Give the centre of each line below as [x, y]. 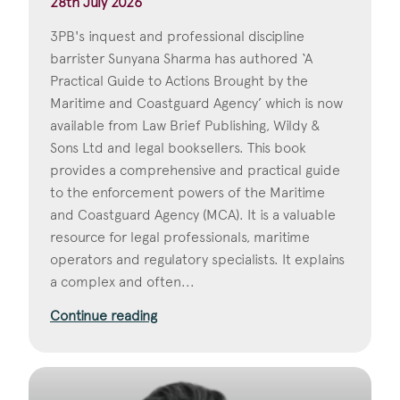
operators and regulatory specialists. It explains [197, 260]
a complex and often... [122, 282]
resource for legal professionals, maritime [180, 237]
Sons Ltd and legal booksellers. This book [178, 148]
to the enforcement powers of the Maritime [187, 193]
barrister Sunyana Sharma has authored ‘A [181, 59]
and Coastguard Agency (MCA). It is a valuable [193, 215]
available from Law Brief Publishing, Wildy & [185, 126]
